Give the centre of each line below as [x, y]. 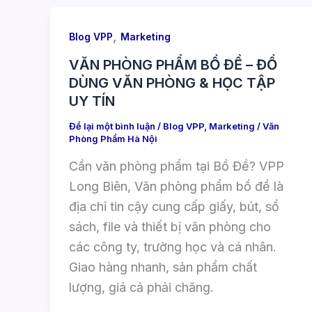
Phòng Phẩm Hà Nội [113, 139]
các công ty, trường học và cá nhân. [173, 247]
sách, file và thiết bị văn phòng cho [170, 226]
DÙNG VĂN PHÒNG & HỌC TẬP [172, 83]
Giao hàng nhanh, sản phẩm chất [163, 267]
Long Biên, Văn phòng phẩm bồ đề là [176, 186]
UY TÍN [92, 101]
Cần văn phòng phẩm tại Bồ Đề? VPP [177, 166]
